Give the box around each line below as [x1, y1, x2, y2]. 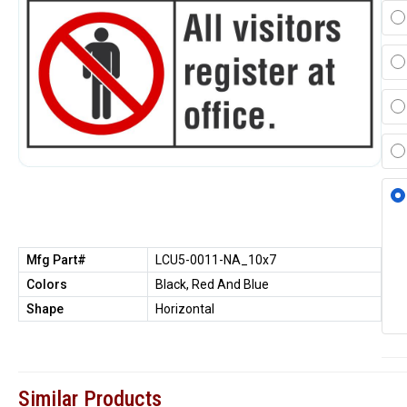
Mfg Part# [26, 253, 86, 267]
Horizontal [155, 302, 214, 316]
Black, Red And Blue [155, 277, 269, 292]
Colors [26, 277, 67, 292]
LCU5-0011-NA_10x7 [155, 253, 276, 267]
